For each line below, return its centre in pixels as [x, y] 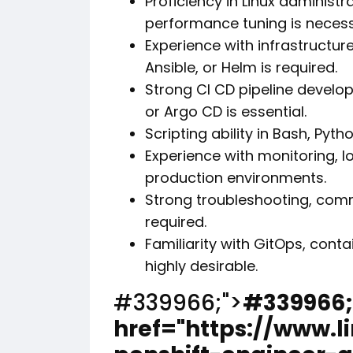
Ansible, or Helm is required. [241, 67]
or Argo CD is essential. [226, 111]
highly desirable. [201, 266]
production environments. [236, 178]
